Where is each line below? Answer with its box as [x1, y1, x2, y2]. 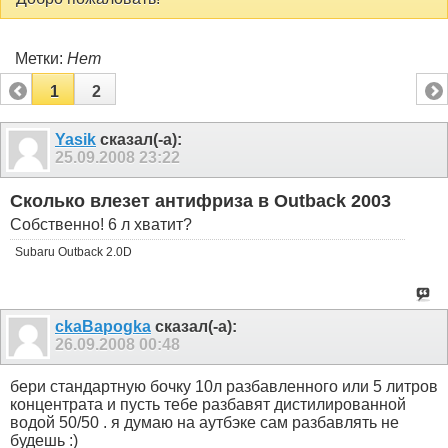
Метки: [15, 49, 67, 67]
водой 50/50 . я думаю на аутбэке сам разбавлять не [10, 414, 399, 432]
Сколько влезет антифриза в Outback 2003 [10, 191, 391, 212]
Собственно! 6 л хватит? [10, 215, 192, 233]
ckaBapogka [55, 317, 151, 335]
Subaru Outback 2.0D [15, 244, 132, 259]
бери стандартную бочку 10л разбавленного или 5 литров [10, 378, 438, 396]
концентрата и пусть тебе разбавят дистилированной [10, 396, 406, 414]
